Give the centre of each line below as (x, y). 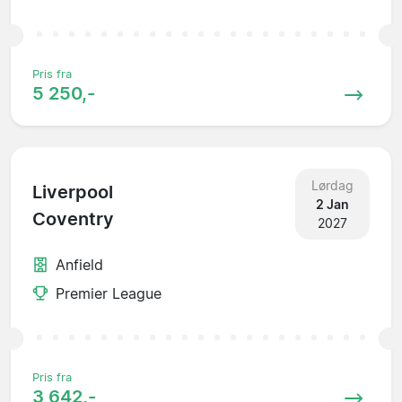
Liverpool (73, 192)
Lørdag (332, 185)
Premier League (109, 293)
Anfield (79, 264)
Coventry (73, 219)
